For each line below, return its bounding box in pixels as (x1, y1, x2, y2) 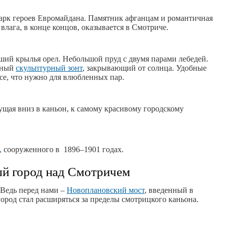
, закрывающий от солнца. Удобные (82, 64, 207, 72)
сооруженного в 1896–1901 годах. (2, 145, 124, 154)
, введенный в (145, 186, 193, 194)
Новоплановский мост (67, 186, 145, 194)
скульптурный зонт (16, 64, 82, 72)
